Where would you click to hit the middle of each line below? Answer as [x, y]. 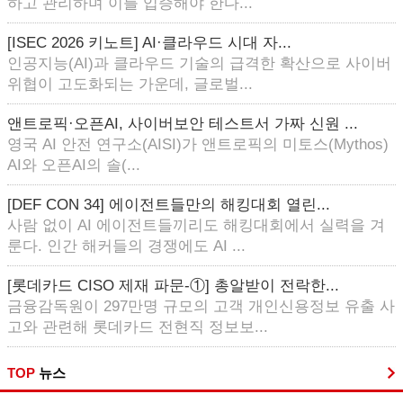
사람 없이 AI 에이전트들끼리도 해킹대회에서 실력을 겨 [196, 225]
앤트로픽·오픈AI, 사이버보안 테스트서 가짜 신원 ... [183, 124]
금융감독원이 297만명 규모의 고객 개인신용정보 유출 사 [201, 306]
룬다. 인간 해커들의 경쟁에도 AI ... [126, 246]
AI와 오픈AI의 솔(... [74, 165]
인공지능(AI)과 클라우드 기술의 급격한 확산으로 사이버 [199, 63]
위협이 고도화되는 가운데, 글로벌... [130, 84]
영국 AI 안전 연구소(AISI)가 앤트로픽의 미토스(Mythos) [198, 144]
